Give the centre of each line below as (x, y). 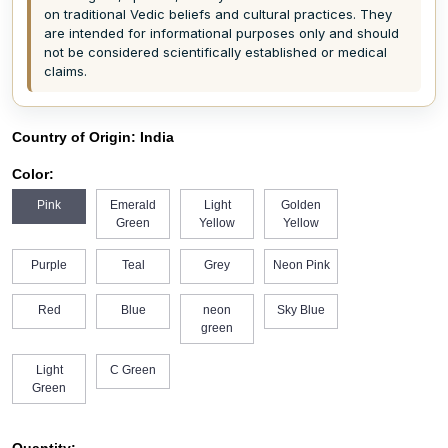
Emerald (133, 205)
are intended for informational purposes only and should (221, 33)
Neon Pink (301, 265)
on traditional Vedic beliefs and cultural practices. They (218, 14)
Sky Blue (301, 310)
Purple (49, 265)
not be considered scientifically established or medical (215, 52)
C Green (133, 370)
